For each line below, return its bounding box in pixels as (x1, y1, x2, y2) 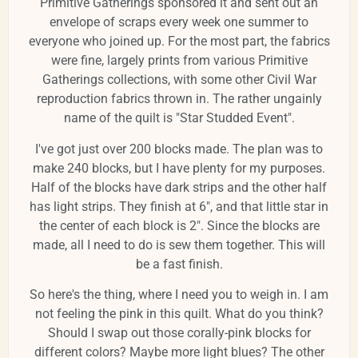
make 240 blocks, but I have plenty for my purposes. (33, 160, 325, 176)
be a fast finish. (135, 256, 223, 272)
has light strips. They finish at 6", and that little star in (30, 198, 328, 214)
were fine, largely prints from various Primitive (50, 53, 308, 69)
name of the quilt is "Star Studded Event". (63, 110, 295, 126)
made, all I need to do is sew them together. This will (33, 237, 325, 253)
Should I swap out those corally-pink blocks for (47, 325, 311, 341)
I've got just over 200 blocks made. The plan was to (35, 141, 323, 157)
